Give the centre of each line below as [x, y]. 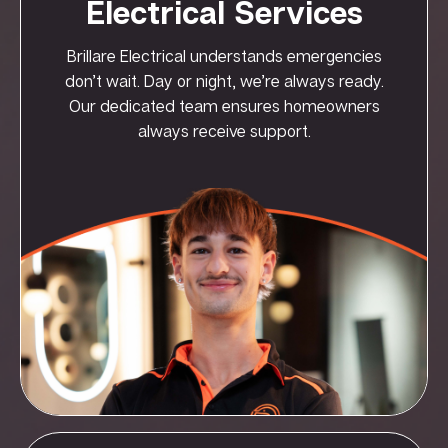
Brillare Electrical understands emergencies [224, 55]
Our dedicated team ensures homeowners [224, 105]
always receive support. [224, 130]
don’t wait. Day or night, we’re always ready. [224, 80]
